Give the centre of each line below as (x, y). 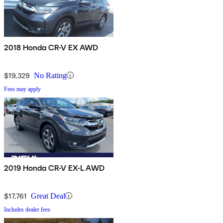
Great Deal (48, 196)
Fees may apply (22, 89)
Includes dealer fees (27, 209)
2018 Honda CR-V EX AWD (52, 47)
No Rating (50, 75)
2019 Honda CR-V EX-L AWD (55, 168)
